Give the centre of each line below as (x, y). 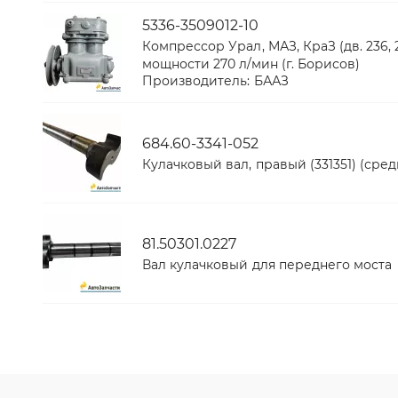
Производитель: (196, 81)
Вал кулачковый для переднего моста (267, 264)
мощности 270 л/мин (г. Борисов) (251, 64)
